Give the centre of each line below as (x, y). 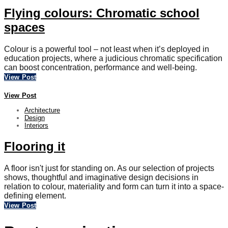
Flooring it (35, 146)
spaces (24, 27)
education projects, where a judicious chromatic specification (113, 59)
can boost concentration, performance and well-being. (101, 68)
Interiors (36, 126)
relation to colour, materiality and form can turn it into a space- (114, 186)
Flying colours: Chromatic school (102, 13)
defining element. (35, 195)
